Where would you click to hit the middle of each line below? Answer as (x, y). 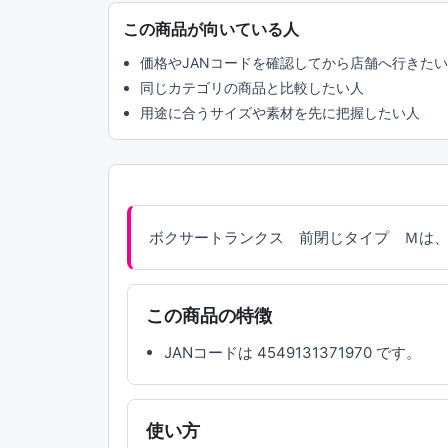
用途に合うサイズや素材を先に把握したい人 (279, 113)
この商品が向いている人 (211, 29)
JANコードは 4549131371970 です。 (292, 353)
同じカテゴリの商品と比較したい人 (251, 88)
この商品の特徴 (209, 316)
